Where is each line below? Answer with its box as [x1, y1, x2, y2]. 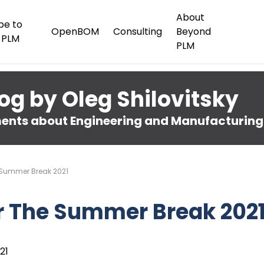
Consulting [113, 25, 162, 38]
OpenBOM [51, 25, 99, 38]
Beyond [176, 25, 211, 38]
